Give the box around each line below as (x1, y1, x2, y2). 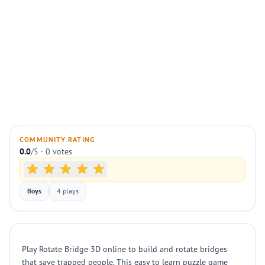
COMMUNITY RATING (20, 135, 95, 144)
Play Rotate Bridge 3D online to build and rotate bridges (22, 244, 227, 254)
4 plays (57, 186, 79, 195)
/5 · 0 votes (31, 146, 72, 157)
